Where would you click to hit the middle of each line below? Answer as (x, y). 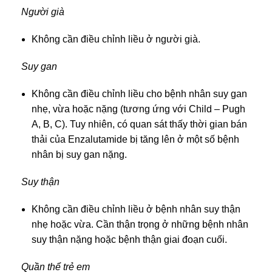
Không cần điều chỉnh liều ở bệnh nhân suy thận (136, 209)
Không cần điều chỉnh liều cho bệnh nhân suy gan (139, 93)
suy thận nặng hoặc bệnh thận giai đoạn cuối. (129, 239)
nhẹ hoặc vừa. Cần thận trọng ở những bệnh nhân (140, 224)
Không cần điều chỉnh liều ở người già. (116, 39)
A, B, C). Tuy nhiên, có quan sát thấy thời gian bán (139, 124)
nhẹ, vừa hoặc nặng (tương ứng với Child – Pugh (138, 109)
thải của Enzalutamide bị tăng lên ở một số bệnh (135, 139)
